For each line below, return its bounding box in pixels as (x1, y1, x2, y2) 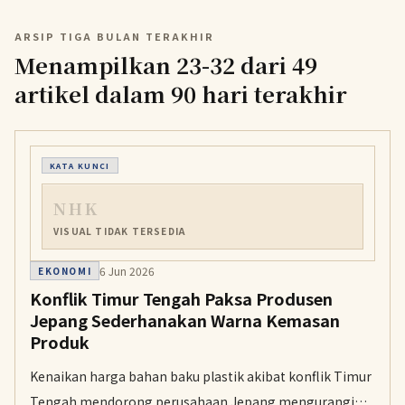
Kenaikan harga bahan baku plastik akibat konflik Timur (30, 367, 372, 385)
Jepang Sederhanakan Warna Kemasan (30, 308, 340, 332)
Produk (30, 330, 89, 353)
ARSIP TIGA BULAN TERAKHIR (14, 29, 214, 43)
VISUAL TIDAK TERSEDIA (53, 224, 186, 238)
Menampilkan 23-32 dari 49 (14, 49, 317, 80)
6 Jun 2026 (99, 262, 155, 278)
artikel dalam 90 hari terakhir (14, 78, 347, 109)
